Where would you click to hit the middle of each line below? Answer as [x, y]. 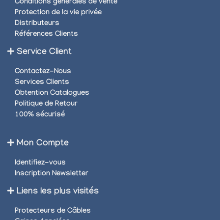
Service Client [44, 53]
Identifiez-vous [40, 163]
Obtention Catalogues [52, 94]
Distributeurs [37, 24]
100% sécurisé [40, 115]
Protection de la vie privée [58, 13]
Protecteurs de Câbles [53, 211]
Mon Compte [43, 144]
